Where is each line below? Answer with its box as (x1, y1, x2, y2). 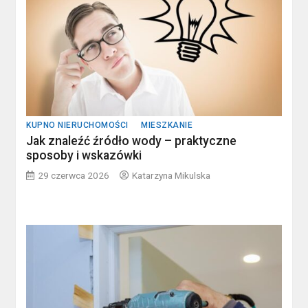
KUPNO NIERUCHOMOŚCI (26, 120, 129, 130)
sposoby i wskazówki (26, 148, 142, 162)
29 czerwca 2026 (38, 169, 110, 181)
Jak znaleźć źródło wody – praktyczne (26, 133, 237, 148)
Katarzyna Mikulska (132, 169, 211, 181)
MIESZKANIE (141, 120, 193, 130)
